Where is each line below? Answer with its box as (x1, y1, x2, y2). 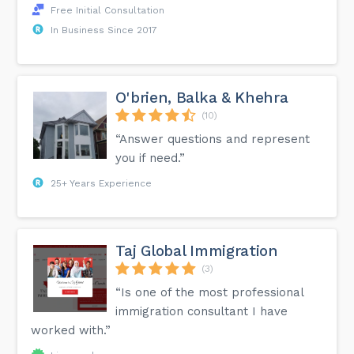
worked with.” (31, 322, 111, 337)
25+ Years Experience (51, 177, 153, 189)
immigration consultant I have (115, 303, 288, 318)
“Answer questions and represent (115, 131, 311, 146)
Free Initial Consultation (51, 4, 165, 16)
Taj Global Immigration (115, 241, 278, 260)
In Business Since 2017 (51, 24, 158, 36)
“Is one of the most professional (115, 284, 304, 299)
